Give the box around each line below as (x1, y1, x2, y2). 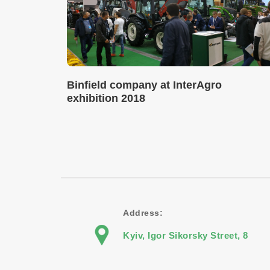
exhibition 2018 (67, 92, 145, 104)
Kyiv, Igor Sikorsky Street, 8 (123, 230, 248, 240)
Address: (123, 208, 163, 218)
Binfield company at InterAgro (67, 79, 222, 91)
